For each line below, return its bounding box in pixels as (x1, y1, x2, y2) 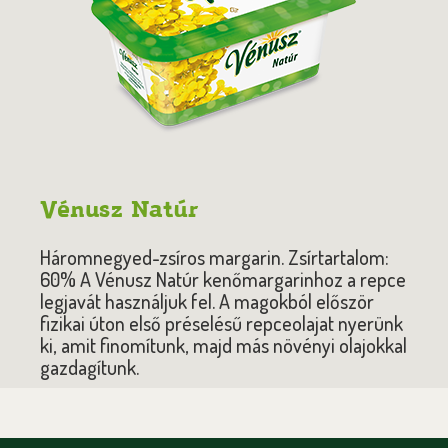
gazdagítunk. (40, 354, 139, 380)
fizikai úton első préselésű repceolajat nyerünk (40, 310, 403, 336)
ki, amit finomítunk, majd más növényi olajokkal (40, 332, 407, 358)
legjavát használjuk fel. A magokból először (40, 288, 374, 314)
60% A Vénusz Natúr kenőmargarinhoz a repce (40, 266, 406, 292)
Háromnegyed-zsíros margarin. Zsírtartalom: (40, 244, 389, 270)
